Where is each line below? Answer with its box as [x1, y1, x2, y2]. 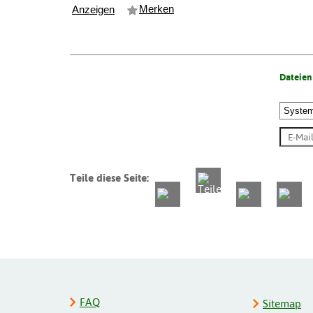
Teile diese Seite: [70, 171, 149, 184]
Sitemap [263, 297, 302, 310]
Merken [139, 3, 174, 15]
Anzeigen [72, 3, 115, 15]
